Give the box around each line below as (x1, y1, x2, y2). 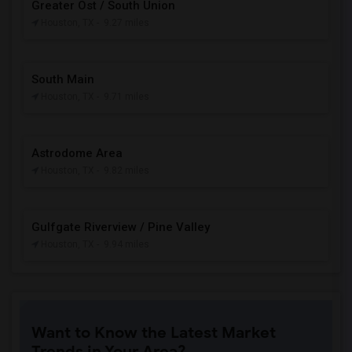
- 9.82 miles (97, 165, 149, 176)
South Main (31, 72, 94, 86)
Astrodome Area (31, 146, 123, 160)
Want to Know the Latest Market (31, 323, 276, 343)
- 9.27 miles (97, 17, 149, 28)
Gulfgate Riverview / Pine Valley (31, 220, 210, 234)
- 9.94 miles (97, 239, 149, 250)
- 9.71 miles (97, 91, 149, 102)
